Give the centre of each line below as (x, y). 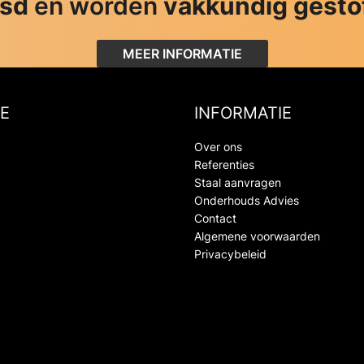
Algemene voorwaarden (257, 236)
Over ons (218, 146)
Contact (215, 218)
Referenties (224, 164)
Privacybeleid (230, 253)
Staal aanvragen (238, 182)
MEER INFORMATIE (182, 53)
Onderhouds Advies (247, 200)
